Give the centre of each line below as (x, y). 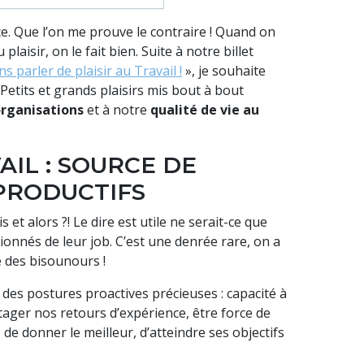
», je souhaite (224, 71)
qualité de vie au (205, 110)
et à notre (117, 110)
